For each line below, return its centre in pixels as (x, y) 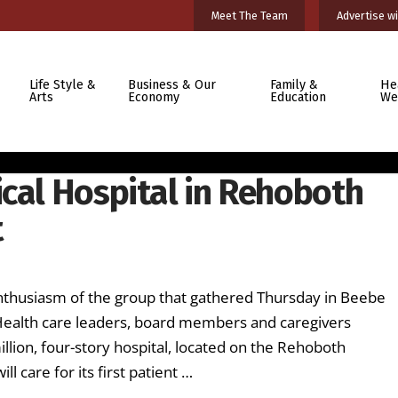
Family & (294, 84)
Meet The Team (249, 15)
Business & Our (172, 84)
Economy (154, 97)
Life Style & (62, 84)
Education (298, 97)
